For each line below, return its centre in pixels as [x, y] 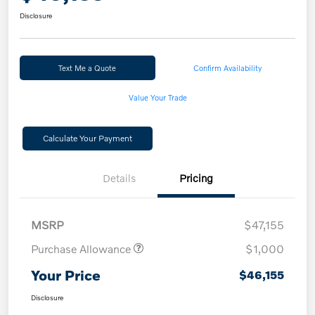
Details [119, 178]
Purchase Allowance [82, 249]
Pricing [196, 178]
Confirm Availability [228, 68]
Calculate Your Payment [87, 139]
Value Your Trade [157, 97]
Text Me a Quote [88, 68]
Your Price [66, 275]
